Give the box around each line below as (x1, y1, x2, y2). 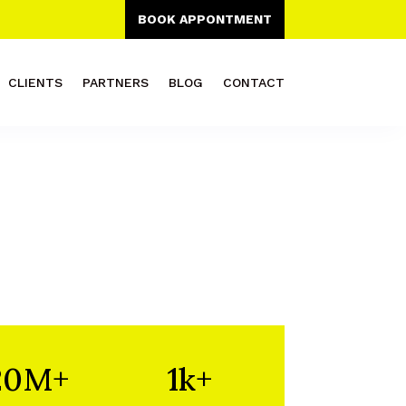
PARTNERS (82, 75, 149, 90)
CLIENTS (7, 75, 63, 90)
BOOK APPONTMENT (137, 12, 272, 26)
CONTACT (222, 75, 285, 90)
